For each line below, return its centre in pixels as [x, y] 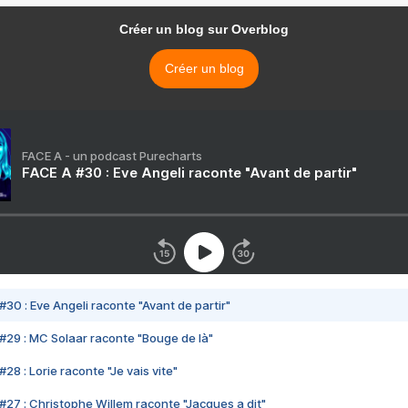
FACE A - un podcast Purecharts [112, 156]
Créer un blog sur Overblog [204, 30]
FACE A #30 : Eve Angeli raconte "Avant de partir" [189, 173]
